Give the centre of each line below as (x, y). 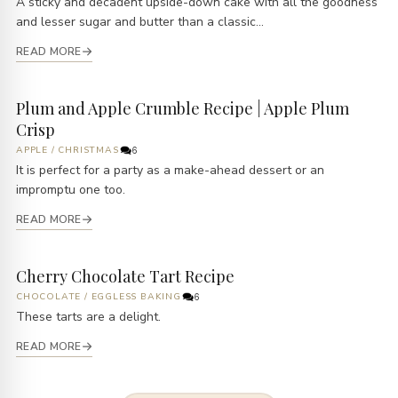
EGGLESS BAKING (136, 296)
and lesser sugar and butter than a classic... (140, 21)
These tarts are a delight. (88, 316)
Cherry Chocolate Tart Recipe (125, 276)
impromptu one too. (71, 189)
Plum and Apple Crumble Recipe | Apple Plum (183, 108)
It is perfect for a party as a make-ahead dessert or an (170, 170)
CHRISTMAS (88, 150)
